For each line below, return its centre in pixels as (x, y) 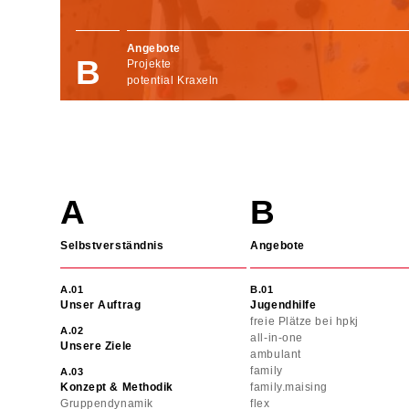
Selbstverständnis (112, 246)
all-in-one (277, 338)
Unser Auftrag (101, 305)
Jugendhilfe (283, 305)
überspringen (92, 202)
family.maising (289, 388)
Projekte (149, 64)
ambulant (276, 355)
